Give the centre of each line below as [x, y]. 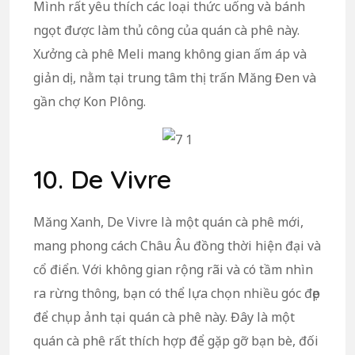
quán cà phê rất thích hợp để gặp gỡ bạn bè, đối [176, 340]
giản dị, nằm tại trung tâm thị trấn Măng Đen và [175, 78]
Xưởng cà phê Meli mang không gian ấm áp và [170, 54]
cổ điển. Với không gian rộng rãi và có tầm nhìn [173, 269]
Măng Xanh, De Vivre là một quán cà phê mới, [168, 221]
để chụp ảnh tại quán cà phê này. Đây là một [164, 317]
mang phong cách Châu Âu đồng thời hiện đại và [177, 245]
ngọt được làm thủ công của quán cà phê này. [166, 31]
